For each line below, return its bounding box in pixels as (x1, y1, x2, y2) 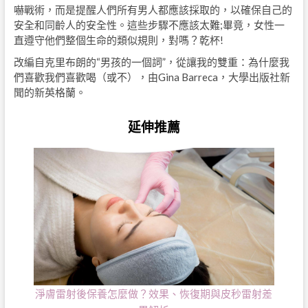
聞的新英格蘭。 (13, 86, 86, 99)
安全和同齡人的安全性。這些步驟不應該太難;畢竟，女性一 (13, 19, 285, 32)
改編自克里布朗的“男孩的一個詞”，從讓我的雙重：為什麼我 (13, 56, 289, 69)
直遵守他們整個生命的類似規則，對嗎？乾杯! (13, 34, 223, 47)
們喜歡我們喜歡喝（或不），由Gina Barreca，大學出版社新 (13, 71, 290, 84)
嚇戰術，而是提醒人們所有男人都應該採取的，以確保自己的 (13, 3, 292, 16)
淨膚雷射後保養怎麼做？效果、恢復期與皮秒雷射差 (35, 287, 273, 300)
